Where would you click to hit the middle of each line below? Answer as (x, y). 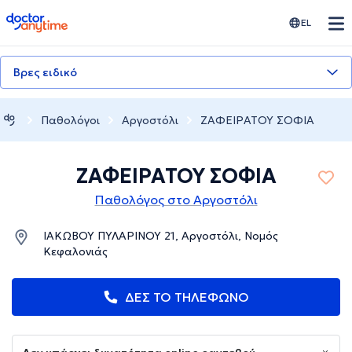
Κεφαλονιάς (75, 252)
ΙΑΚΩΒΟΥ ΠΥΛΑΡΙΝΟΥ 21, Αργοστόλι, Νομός (161, 236)
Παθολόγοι (70, 120)
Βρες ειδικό (45, 72)
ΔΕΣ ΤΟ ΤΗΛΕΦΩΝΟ (187, 297)
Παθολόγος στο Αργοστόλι (176, 200)
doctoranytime (50, 19)
